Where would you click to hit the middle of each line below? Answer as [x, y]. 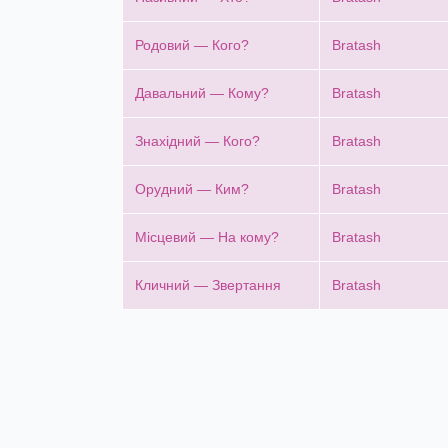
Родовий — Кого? [192, 44]
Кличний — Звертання [208, 284]
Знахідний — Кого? [197, 140]
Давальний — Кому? [202, 92]
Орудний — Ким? [192, 188]
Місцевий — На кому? [207, 236]
